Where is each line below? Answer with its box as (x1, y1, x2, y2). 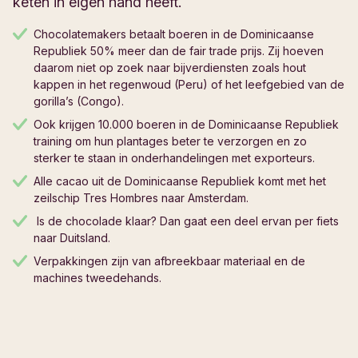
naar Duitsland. (34, 230, 110, 245)
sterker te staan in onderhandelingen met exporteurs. (34, 150, 315, 165)
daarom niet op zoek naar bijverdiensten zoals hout (34, 60, 306, 74)
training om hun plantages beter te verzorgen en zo (34, 133, 307, 148)
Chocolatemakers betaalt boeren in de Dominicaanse (34, 26, 314, 41)
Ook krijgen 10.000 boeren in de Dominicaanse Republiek (34, 117, 339, 131)
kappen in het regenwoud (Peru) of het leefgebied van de (34, 77, 344, 91)
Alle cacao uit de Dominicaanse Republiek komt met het (34, 173, 326, 188)
